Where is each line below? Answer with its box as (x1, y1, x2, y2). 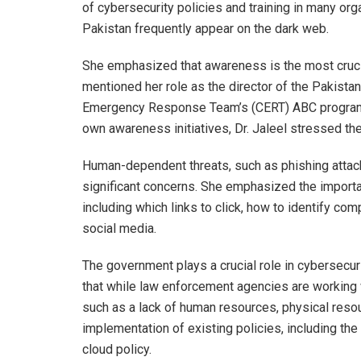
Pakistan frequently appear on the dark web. (82, 20, 329, 36)
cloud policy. (82, 341, 151, 357)
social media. (82, 220, 156, 236)
